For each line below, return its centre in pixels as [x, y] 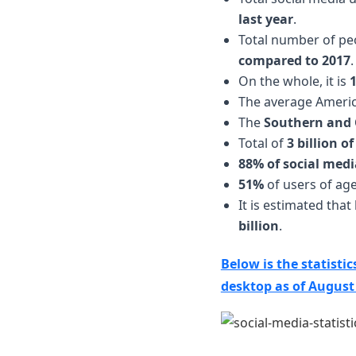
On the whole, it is [294, 81]
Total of [262, 143]
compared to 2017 [294, 60]
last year [265, 19]
